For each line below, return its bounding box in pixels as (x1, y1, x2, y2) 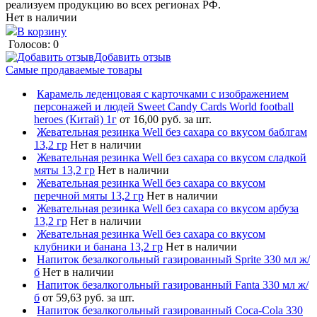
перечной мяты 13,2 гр (34, 189, 144, 202)
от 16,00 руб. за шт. (120, 113, 212, 125)
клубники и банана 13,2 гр (34, 240, 163, 253)
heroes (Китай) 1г (34, 113, 117, 125)
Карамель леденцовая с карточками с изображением (37, 87, 289, 100)
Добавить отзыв (94, 50, 171, 63)
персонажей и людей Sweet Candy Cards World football (34, 100, 294, 113)
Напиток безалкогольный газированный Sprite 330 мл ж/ (37, 253, 310, 265)
